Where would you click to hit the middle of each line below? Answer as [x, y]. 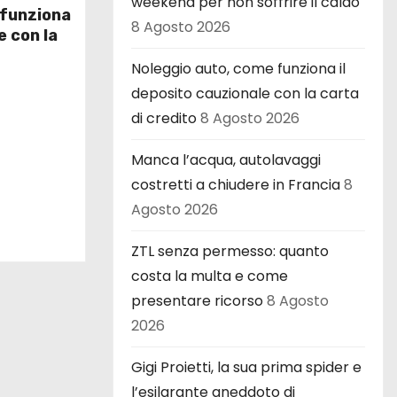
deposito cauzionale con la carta [245, 93]
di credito [164, 118]
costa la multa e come [210, 276]
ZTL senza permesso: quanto [230, 251]
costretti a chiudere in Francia [236, 184]
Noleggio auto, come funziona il [238, 68]
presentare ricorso [197, 300]
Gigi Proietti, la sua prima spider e [246, 367]
